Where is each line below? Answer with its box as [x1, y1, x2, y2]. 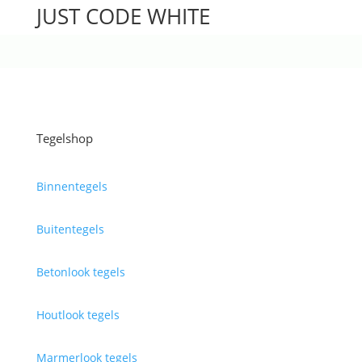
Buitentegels [36, 221, 104, 238]
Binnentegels [36, 179, 107, 195]
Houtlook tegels [36, 307, 120, 323]
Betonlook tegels [36, 264, 125, 280]
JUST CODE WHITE [36, 2, 210, 32]
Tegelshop [36, 130, 93, 147]
